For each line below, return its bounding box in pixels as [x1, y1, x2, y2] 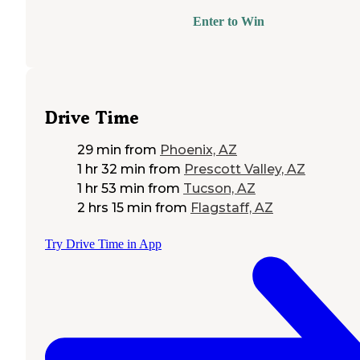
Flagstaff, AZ [190, 199, 273, 215]
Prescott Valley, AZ [184, 161, 305, 177]
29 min [77, 141, 121, 157]
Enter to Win [192, 14, 264, 29]
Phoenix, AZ [160, 141, 237, 157]
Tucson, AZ [183, 180, 256, 196]
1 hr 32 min [77, 161, 145, 177]
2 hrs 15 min [77, 199, 152, 215]
